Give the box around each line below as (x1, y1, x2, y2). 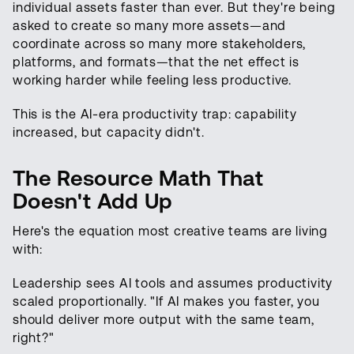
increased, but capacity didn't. (13, 125, 205, 141)
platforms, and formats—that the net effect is (13, 55, 299, 70)
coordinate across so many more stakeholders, (13, 36, 307, 52)
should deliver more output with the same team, (13, 312, 314, 328)
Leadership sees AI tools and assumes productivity (13, 276, 333, 292)
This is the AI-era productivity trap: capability (13, 107, 297, 122)
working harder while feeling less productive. (13, 73, 292, 88)
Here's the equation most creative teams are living (13, 224, 328, 239)
